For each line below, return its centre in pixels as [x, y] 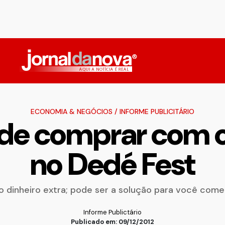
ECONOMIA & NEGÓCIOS [72, 111]
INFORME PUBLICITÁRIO [157, 111]
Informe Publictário [113, 212]
